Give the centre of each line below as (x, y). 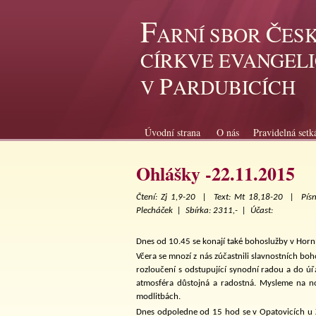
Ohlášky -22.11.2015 (215, 174)
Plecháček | (161, 211)
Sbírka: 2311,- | (218, 211)
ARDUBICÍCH (234, 87)
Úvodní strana (172, 132)
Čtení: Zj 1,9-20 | (175, 197)
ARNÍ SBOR (211, 35)
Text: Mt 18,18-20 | (257, 197)
